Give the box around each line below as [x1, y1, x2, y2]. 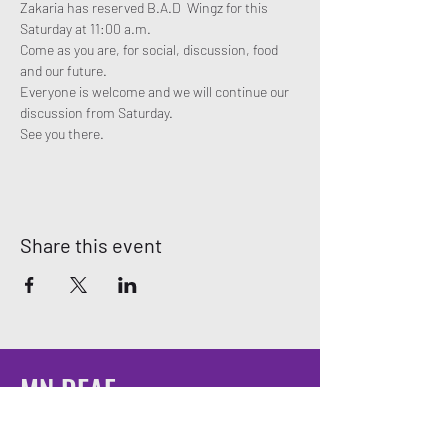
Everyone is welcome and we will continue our [20, 83, 292, 100]
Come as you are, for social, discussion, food [20, 41, 281, 58]
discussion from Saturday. [20, 104, 176, 121]
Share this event [20, 233, 162, 257]
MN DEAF [20, 369, 116, 410]
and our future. [20, 62, 110, 79]
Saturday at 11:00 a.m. [20, 20, 154, 37]
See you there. [20, 125, 107, 142]
